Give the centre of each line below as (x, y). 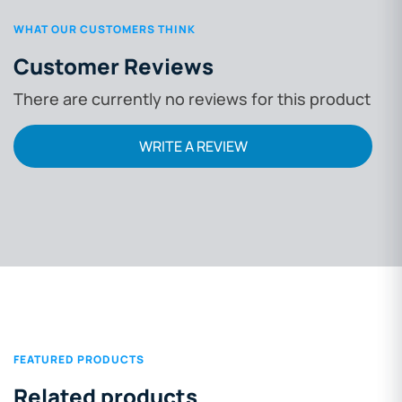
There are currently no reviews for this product (192, 98)
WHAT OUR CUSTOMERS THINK (105, 29)
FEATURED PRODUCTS (79, 359)
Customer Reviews (114, 66)
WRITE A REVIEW (193, 146)
